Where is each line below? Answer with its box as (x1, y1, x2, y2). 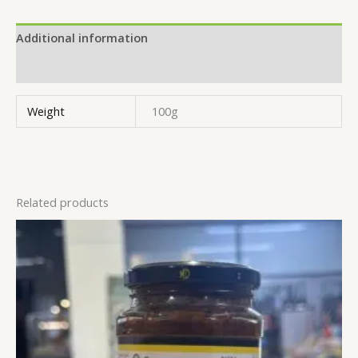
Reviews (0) (16, 59, 79, 76)
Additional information (16, 30, 148, 46)
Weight (27, 102, 66, 119)
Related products (16, 193, 109, 210)
